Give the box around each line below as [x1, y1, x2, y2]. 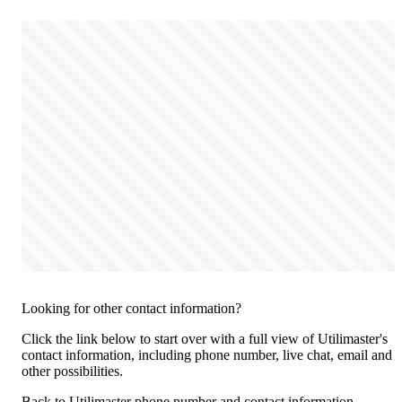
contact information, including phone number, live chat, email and [22, 347, 392, 363]
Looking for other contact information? [22, 301, 241, 317]
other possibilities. [22, 363, 123, 380]
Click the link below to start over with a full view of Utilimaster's [22, 331, 388, 347]
